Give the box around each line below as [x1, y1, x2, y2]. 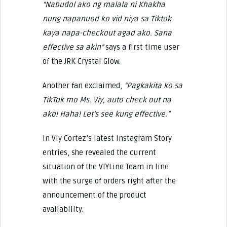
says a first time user [103, 42, 179, 52]
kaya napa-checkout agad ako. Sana [42, 28, 172, 37]
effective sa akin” [42, 42, 103, 52]
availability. [42, 204, 84, 214]
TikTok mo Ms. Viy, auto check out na [42, 95, 171, 104]
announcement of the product [42, 190, 146, 200]
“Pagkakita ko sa [124, 81, 182, 90]
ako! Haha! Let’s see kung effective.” [42, 109, 172, 119]
